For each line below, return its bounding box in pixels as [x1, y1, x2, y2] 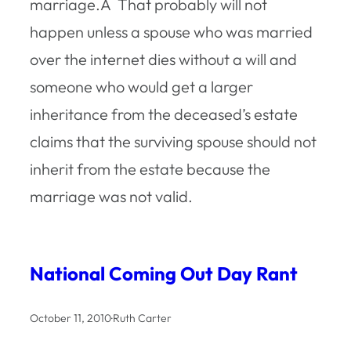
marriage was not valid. [30, 186, 193, 206]
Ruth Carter [113, 310, 172, 325]
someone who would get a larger [30, 76, 253, 96]
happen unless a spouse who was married [30, 21, 313, 42]
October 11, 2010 [30, 310, 111, 325]
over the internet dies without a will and [30, 49, 297, 69]
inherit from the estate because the [30, 158, 270, 179]
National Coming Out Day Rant [30, 261, 298, 285]
